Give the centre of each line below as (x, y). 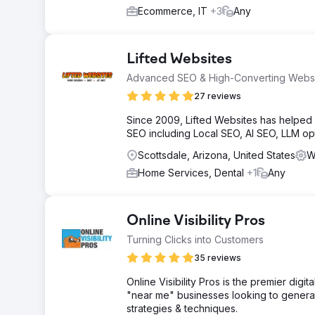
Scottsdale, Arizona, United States (217, 155)
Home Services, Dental (192, 173)
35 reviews (218, 258)
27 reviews (218, 96)
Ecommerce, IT (174, 11)
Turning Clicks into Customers (195, 239)
